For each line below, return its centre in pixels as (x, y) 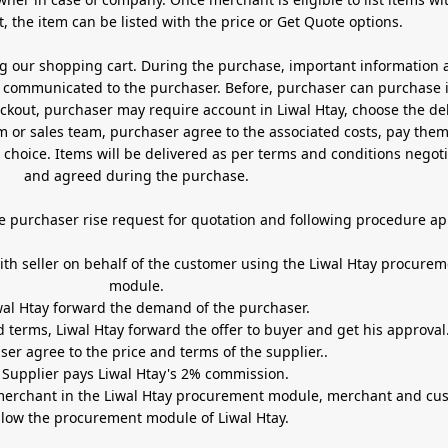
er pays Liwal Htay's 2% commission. (166, 373)
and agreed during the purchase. (136, 175)
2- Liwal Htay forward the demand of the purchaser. (261, 307)
